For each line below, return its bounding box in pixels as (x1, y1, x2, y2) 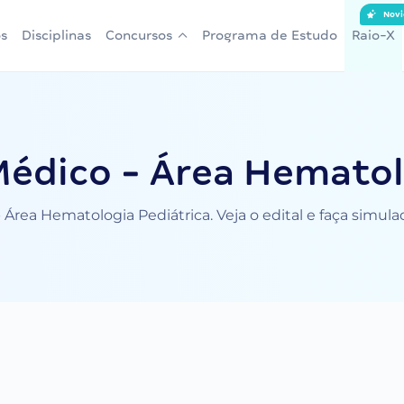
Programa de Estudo (202, 28, 337, 42)
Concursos (106, 28, 172, 42)
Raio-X (352, 28, 395, 42)
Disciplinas (22, 28, 91, 42)
